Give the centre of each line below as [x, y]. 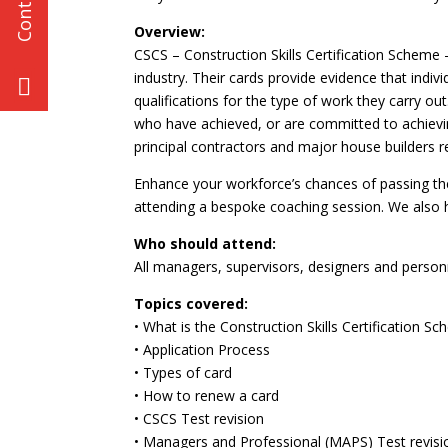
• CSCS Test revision [199, 419]
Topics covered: [191, 304]
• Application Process [202, 350]
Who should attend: [205, 244]
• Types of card [183, 373]
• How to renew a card [207, 396]
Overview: [170, 32]
